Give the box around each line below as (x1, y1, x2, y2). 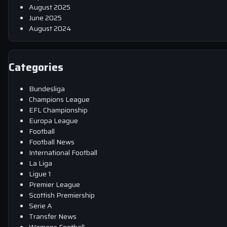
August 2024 (29, 23, 71, 34)
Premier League (29, 179, 80, 191)
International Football (29, 147, 97, 159)
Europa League (29, 115, 78, 127)
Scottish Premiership (29, 190, 95, 201)
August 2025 (29, 2, 70, 13)
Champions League (29, 94, 90, 105)
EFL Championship (29, 104, 88, 116)
